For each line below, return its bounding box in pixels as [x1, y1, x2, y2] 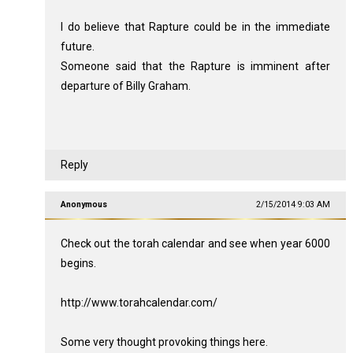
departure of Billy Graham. [60, 80, 191, 92]
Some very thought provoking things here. [60, 336, 268, 348]
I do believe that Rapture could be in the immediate [60, 20, 331, 33]
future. [60, 40, 95, 53]
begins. [60, 257, 96, 269]
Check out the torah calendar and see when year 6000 [60, 237, 331, 250]
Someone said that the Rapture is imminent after [60, 60, 331, 72]
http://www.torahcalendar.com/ [60, 296, 217, 309]
